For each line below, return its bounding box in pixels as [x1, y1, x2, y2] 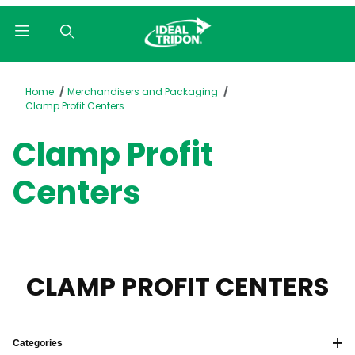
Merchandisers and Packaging [67, 85, 218, 98]
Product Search [23, 64, 109, 81]
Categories [13, 338, 63, 349]
